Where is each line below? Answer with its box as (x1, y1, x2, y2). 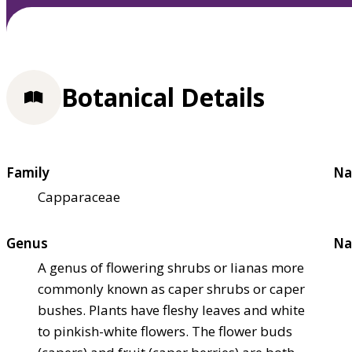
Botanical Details (61, 80, 265, 115)
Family (6, 163, 49, 181)
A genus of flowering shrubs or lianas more (38, 258, 304, 277)
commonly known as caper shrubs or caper (38, 279, 305, 298)
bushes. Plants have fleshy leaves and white (38, 300, 305, 319)
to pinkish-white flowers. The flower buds (38, 321, 292, 340)
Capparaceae (38, 187, 120, 206)
